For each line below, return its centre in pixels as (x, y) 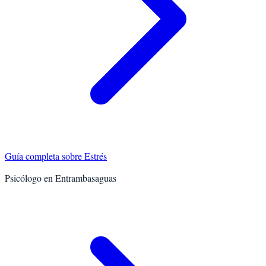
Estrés (96, 156)
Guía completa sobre (45, 156)
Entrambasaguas (86, 178)
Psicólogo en (30, 178)
